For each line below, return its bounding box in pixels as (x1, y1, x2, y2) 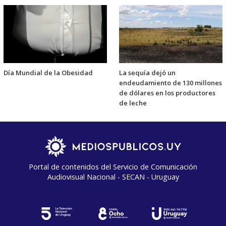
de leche (119, 98, 147, 107)
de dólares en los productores (119, 88, 215, 97)
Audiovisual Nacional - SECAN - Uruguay (47, 172, 179, 182)
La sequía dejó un (119, 68, 176, 77)
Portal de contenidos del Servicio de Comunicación (29, 161, 197, 172)
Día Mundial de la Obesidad (4, 68, 93, 77)
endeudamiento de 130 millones (119, 78, 222, 87)
